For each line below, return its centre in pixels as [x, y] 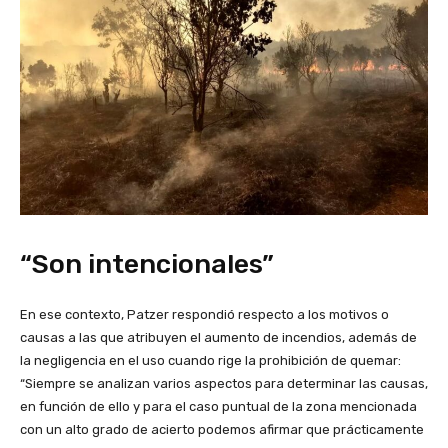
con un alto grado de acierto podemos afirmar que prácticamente [222, 430]
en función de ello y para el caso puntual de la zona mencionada [218, 407]
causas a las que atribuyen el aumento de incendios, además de [218, 338]
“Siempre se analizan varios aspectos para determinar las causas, [224, 384]
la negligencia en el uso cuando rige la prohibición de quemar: [210, 361]
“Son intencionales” [147, 264]
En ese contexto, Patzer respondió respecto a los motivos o [204, 315]
